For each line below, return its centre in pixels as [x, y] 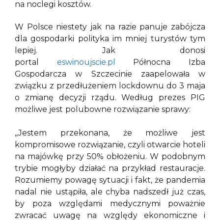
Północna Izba [160, 62]
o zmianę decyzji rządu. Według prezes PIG [110, 98]
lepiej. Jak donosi [110, 51]
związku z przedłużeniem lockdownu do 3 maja [110, 86]
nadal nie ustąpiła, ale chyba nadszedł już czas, [110, 192]
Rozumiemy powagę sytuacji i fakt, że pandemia [110, 180]
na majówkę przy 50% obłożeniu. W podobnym [110, 157]
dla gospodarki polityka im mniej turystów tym [110, 39]
